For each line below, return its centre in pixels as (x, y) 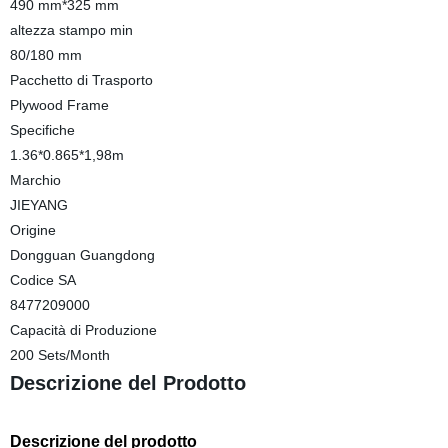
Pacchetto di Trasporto (81, 80)
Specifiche (42, 130)
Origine (32, 230)
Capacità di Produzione (83, 330)
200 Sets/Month (59, 355)
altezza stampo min (71, 30)
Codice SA (42, 280)
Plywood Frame (59, 105)
